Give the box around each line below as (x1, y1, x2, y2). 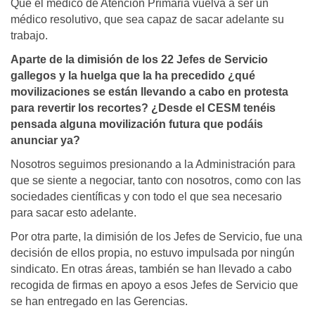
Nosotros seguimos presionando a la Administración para (11, 158, 295, 171)
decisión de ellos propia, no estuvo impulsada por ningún (11, 247, 295, 259)
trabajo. (11, 30, 48, 42)
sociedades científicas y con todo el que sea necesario (11, 191, 282, 203)
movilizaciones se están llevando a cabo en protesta (11, 86, 288, 98)
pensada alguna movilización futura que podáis (11, 118, 263, 131)
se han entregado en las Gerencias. (11, 295, 188, 308)
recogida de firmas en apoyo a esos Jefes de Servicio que (11, 279, 298, 292)
